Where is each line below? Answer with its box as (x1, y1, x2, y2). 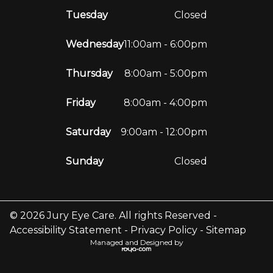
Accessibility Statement (10, 224, 122, 236)
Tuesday (66, 9, 108, 21)
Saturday (66, 126, 111, 138)
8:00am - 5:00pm (124, 67, 207, 79)
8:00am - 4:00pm (124, 96, 207, 108)
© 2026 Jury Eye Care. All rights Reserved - (10, 209, 217, 221)
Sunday (66, 155, 104, 167)
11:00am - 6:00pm (124, 38, 207, 50)
